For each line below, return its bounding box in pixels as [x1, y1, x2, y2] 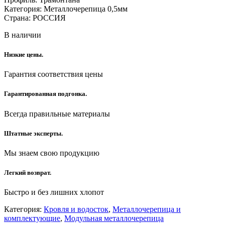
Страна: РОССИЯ [4, 13, 66, 22]
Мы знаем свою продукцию [4, 148, 99, 157]
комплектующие [4, 214, 60, 223]
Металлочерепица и [113, 205, 181, 214]
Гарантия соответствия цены [4, 70, 103, 79]
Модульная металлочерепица [64, 214, 164, 223]
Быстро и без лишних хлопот [4, 188, 104, 197]
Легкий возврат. [4, 169, 51, 177]
